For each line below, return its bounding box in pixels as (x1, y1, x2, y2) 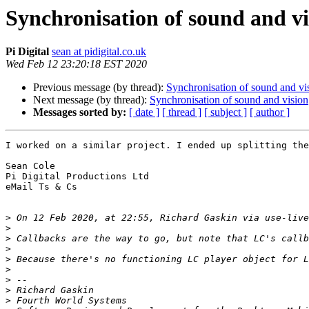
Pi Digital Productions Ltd (6, 171, 149, 182)
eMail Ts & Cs (6, 181, 77, 192)
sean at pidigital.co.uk (52, 46, 146, 58)
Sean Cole (6, 161, 55, 172)
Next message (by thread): (33, 94, 150, 106)
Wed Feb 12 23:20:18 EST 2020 (6, 58, 147, 70)
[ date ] (129, 106, 159, 119)
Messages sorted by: (33, 106, 126, 119)
